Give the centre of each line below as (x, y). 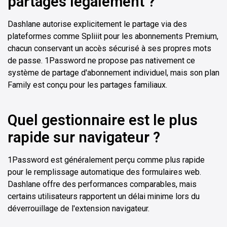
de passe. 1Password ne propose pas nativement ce (101, 61)
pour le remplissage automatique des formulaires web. (104, 172)
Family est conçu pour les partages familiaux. (87, 85)
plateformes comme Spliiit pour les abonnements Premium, (113, 36)
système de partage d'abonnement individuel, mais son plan (113, 73)
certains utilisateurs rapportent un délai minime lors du (104, 197)
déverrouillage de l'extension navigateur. (79, 209)
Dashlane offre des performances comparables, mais (102, 184)
